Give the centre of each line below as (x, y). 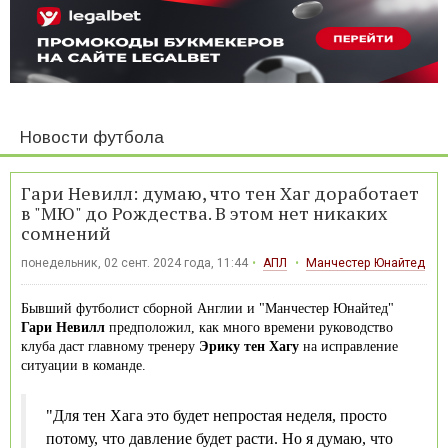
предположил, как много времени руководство (249, 327)
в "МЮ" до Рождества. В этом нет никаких (204, 212)
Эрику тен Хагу (249, 346)
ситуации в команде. (83, 365)
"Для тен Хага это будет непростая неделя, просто (216, 415)
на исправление (348, 346)
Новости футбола (92, 137)
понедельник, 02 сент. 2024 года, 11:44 (134, 262)
